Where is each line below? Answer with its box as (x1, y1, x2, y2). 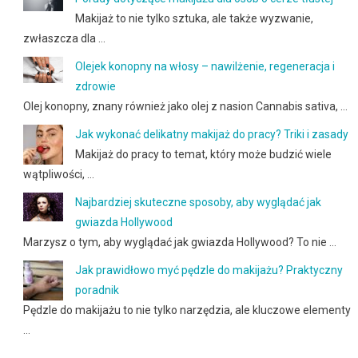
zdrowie (74, 79, 116, 93)
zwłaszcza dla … (22, 31, 105, 45)
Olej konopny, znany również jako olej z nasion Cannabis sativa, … (22, 99, 348, 113)
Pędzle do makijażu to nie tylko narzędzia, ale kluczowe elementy (22, 303, 351, 316)
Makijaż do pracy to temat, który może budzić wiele (74, 147, 332, 161)
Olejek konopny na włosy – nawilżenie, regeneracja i (74, 59, 335, 73)
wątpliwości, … (22, 167, 94, 181)
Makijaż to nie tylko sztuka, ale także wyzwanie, (74, 11, 313, 25)
